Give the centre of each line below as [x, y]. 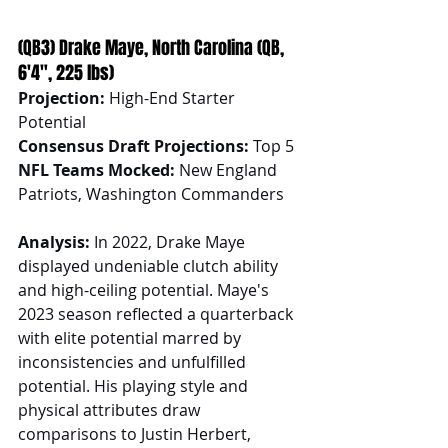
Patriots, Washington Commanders [151, 194]
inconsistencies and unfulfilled [134, 362]
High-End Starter [172, 98]
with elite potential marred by [131, 338]
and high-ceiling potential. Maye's [145, 290]
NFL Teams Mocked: [96, 170]
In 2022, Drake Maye [169, 242]
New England [228, 170]
